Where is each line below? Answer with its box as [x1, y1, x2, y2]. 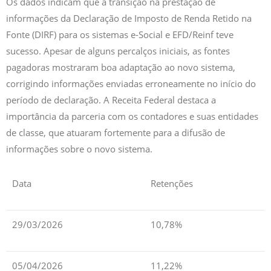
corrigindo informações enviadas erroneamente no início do [6, 77, 256, 90]
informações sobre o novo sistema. [6, 143, 152, 155]
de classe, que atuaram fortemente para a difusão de [6, 126, 225, 139]
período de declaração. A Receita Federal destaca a [6, 94, 216, 106]
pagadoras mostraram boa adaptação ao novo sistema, [6, 61, 235, 74]
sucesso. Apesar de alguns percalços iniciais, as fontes [6, 45, 230, 57]
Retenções [151, 177, 193, 190]
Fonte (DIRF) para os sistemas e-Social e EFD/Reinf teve [6, 28, 233, 41]
